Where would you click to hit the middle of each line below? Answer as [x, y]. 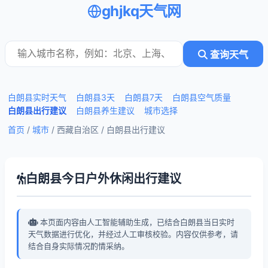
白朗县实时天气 [37, 97]
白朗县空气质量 [202, 97]
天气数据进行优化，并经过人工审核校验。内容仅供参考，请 [133, 234]
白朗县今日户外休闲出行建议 [103, 179]
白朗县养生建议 [105, 110]
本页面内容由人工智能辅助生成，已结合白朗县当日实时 [136, 222]
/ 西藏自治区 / [78, 130]
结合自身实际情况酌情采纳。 [79, 246]
